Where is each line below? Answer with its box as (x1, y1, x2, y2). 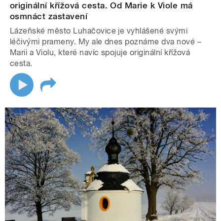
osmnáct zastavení (10, 11, 88, 22)
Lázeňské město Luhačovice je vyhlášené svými (10, 26, 188, 36)
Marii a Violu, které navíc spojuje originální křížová (10, 48, 190, 58)
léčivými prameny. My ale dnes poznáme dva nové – (10, 37, 202, 47)
